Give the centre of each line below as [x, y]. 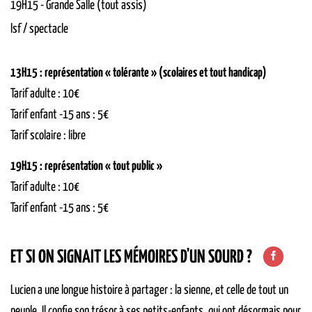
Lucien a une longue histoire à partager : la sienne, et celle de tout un [149, 291]
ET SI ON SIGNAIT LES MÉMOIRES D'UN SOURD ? [131, 258]
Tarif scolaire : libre [48, 136]
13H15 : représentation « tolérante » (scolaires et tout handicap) [139, 73]
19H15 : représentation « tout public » [86, 166]
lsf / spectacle [39, 29]
